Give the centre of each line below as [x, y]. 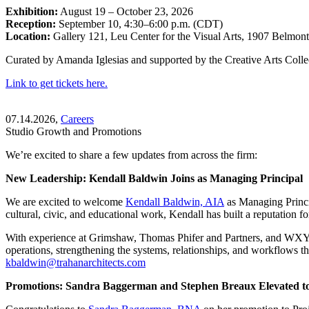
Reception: [31, 23]
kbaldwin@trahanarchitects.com [76, 262]
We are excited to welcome [66, 201]
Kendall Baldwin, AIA [175, 201]
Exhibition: [32, 11]
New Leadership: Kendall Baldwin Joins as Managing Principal [154, 178]
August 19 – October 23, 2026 [126, 11]
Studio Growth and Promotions [73, 131]
